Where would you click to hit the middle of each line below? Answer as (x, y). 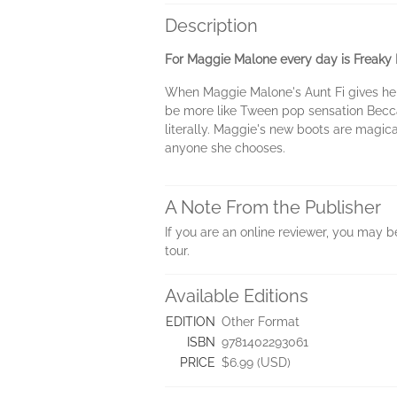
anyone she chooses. (225, 148)
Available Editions (237, 296)
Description (211, 26)
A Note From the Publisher (273, 207)
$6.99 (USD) (256, 362)
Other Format (261, 322)
